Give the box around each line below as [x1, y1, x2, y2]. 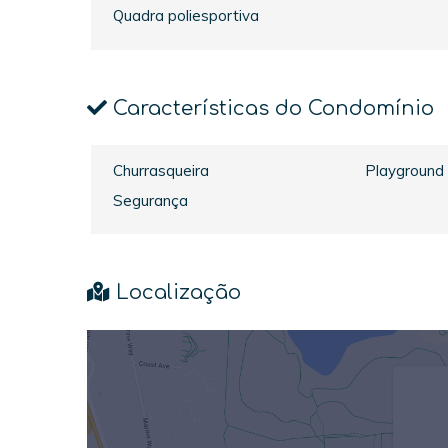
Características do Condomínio [107, 96, 434, 120]
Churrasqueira [113, 161, 210, 181]
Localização [110, 281, 241, 305]
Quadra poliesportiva [113, 6, 260, 26]
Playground [364, 161, 444, 181]
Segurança [113, 190, 189, 210]
